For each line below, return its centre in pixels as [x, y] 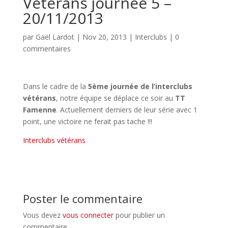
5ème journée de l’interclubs [140, 86]
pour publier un [139, 215]
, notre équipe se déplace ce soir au [115, 98]
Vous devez [42, 215]
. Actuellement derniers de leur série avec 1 [127, 110]
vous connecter [88, 215]
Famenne [39, 110]
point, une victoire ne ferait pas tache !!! [87, 121]
